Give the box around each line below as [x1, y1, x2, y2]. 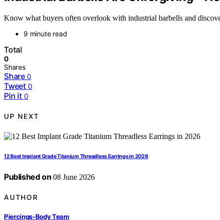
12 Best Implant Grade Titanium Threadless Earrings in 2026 [4, 153, 148, 160]
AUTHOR [4, 192, 38, 201]
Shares [4, 62, 26, 71]
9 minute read [24, 29, 67, 38]
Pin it [4, 90, 22, 101]
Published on [4, 171, 52, 182]
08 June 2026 [51, 172, 95, 181]
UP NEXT [4, 112, 39, 121]
